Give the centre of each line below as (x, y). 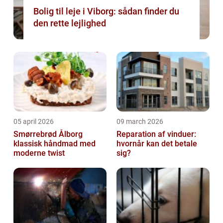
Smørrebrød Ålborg (48, 134)
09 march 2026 (140, 122)
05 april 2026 (34, 122)
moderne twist (39, 153)
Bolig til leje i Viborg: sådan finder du (106, 11)
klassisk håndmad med (55, 144)
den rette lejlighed (70, 23)
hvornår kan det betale (157, 144)
